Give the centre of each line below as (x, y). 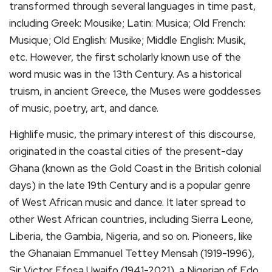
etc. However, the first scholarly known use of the (125, 57)
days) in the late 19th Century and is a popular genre (130, 185)
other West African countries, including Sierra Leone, (131, 219)
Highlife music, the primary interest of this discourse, (132, 134)
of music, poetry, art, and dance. (84, 108)
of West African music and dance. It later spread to (127, 202)
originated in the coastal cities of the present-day (126, 151)
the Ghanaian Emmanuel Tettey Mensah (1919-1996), (132, 253)
